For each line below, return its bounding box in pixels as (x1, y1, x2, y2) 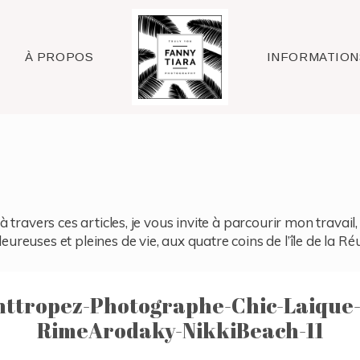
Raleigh (157, 48, 203, 66)
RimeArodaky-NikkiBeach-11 (36, 316, 324, 346)
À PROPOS (24, 49, 94, 63)
